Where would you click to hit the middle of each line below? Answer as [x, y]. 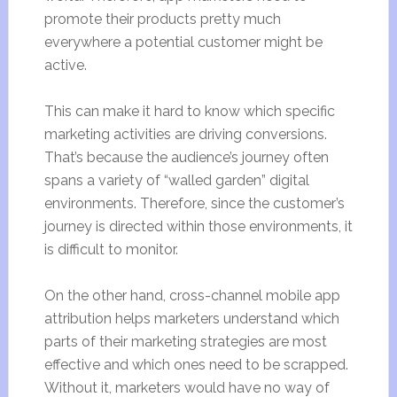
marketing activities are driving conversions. [185, 134]
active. [65, 65]
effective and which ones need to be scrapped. [196, 365]
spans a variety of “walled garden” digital [176, 180]
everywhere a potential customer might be [183, 42]
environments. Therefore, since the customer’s [194, 203]
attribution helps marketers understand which [191, 319]
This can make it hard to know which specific [189, 111]
